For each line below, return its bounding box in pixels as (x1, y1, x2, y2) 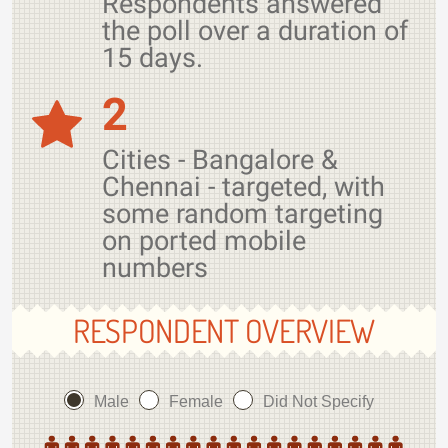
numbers (102, 252, 208, 284)
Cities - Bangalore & (102, 144, 338, 176)
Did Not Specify (263, 393, 374, 410)
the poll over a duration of (102, 15, 408, 47)
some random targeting (102, 198, 383, 230)
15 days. (102, 42, 203, 74)
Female (169, 393, 223, 410)
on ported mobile (102, 225, 306, 257)
